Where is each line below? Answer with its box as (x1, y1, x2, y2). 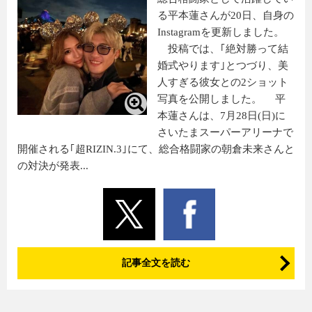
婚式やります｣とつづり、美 (157, 60, 288, 71)
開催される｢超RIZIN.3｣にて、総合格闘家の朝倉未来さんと (17, 143, 295, 155)
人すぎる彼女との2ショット (157, 77, 288, 88)
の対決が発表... (17, 160, 88, 171)
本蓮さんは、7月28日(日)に (157, 110, 286, 121)
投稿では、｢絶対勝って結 (157, 43, 288, 54)
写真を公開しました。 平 (157, 93, 286, 104)
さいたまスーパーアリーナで (157, 127, 293, 138)
